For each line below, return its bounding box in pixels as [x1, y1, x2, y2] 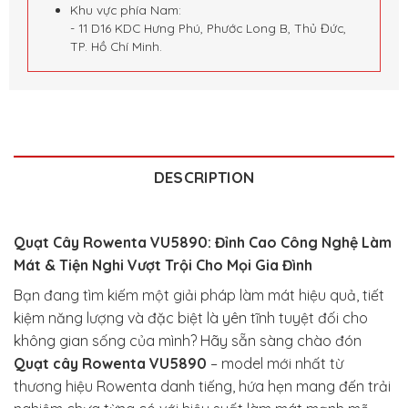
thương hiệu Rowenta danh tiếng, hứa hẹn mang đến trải [14, 376, 391, 395]
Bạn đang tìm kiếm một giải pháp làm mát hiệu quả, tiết [14, 285, 384, 304]
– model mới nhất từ [207, 353, 343, 372]
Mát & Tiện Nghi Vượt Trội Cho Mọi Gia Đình [14, 255, 312, 274]
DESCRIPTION [153, 167, 255, 187]
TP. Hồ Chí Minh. [70, 38, 163, 55]
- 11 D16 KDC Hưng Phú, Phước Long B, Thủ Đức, [70, 20, 347, 36]
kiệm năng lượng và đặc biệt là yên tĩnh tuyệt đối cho [14, 308, 368, 327]
